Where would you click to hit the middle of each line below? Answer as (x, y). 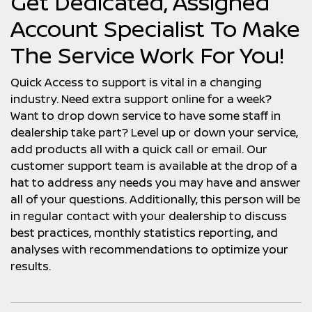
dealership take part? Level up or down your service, (154, 132)
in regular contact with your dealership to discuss (149, 216)
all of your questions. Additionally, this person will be (155, 199)
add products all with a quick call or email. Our (139, 149)
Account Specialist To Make (155, 29)
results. (31, 266)
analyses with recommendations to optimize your (149, 249)
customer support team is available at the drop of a (154, 166)
